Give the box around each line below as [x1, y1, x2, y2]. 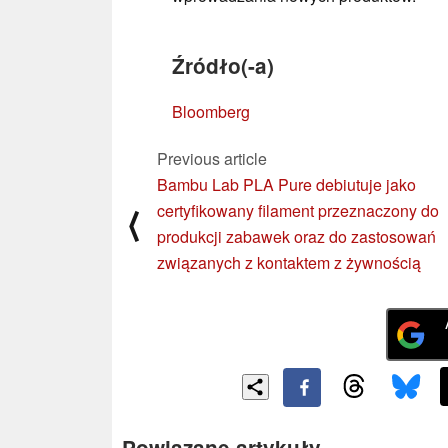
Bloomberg [172, 99, 250, 123]
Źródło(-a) [172, 50, 274, 80]
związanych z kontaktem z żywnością [157, 250, 421, 274]
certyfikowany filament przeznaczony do [157, 198, 439, 222]
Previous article [157, 146, 267, 170]
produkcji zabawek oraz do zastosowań [157, 224, 436, 248]
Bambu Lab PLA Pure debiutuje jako [157, 172, 416, 196]
